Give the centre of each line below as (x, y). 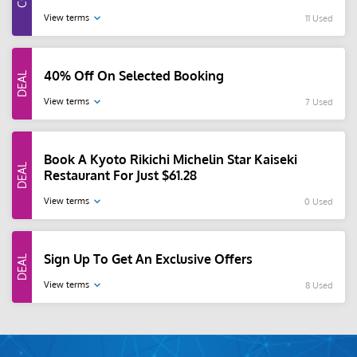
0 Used (319, 201)
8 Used (319, 285)
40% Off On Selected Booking (134, 76)
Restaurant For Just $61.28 (120, 176)
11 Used (319, 18)
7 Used (319, 102)
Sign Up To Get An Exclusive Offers (148, 259)
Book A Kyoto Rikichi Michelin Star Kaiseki (171, 160)
